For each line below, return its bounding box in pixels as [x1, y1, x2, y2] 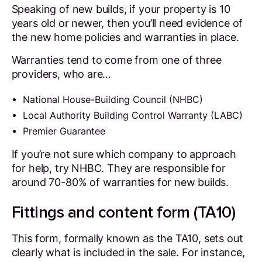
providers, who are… [11, 68, 112, 81]
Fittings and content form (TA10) [11, 203, 236, 223]
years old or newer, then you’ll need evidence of [11, 16, 243, 29]
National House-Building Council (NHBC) [23, 94, 204, 105]
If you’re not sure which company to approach [11, 147, 236, 160]
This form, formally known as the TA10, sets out [11, 232, 243, 244]
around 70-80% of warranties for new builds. [11, 175, 229, 188]
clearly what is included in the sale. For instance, [11, 246, 245, 258]
